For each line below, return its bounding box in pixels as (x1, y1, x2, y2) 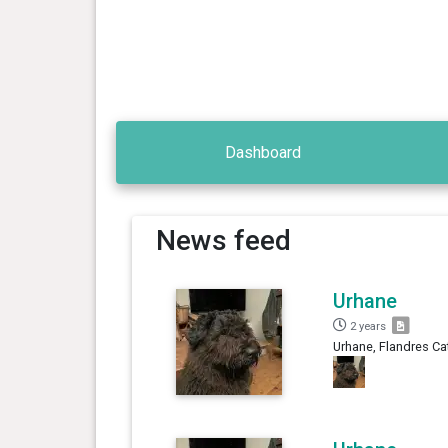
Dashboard (225, 142, 302, 162)
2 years (349, 319, 386, 333)
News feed (155, 223, 291, 257)
